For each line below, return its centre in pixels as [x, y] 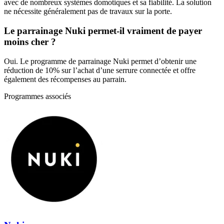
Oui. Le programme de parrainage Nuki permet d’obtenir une [100, 61]
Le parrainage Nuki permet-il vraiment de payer [103, 30]
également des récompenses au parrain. [65, 79]
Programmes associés [37, 96]
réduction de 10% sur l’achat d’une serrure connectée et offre [100, 70]
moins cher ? [30, 41]
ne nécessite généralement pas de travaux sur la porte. [88, 11]
